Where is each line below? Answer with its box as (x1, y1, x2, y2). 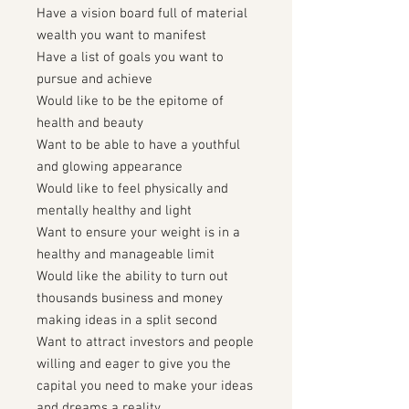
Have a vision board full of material (37, 5, 247, 22)
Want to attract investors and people (37, 334, 254, 351)
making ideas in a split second (37, 312, 217, 329)
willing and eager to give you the (37, 356, 231, 372)
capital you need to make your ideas (37, 378, 253, 394)
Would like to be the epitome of (37, 93, 224, 110)
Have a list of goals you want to (37, 49, 224, 66)
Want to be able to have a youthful (37, 137, 240, 153)
